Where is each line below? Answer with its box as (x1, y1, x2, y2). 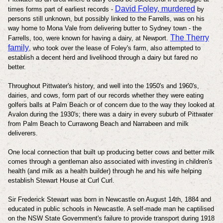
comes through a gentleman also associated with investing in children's (7, 157, 213, 165)
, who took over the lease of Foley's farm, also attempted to (28, 44, 201, 52)
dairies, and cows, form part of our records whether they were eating (7, 91, 204, 99)
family (7, 43, 29, 52)
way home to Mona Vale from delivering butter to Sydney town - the (7, 24, 202, 32)
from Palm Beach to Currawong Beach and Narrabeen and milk (7, 119, 189, 127)
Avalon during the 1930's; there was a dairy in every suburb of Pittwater (7, 110, 213, 118)
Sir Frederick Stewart (7, 195, 71, 203)
